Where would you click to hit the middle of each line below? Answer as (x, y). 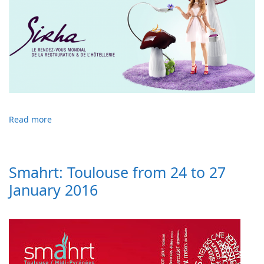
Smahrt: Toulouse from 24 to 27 (117, 172)
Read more (30, 119)
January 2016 (53, 189)
